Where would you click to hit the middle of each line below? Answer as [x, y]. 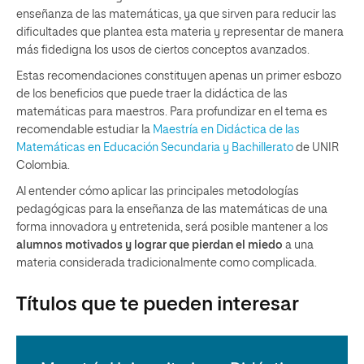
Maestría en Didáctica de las [226, 130]
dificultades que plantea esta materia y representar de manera [180, 32]
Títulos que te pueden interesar [158, 305]
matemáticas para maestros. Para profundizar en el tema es [172, 112]
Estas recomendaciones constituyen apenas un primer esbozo [179, 76]
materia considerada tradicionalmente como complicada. [167, 263]
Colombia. [43, 166]
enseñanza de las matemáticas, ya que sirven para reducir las [176, 15]
